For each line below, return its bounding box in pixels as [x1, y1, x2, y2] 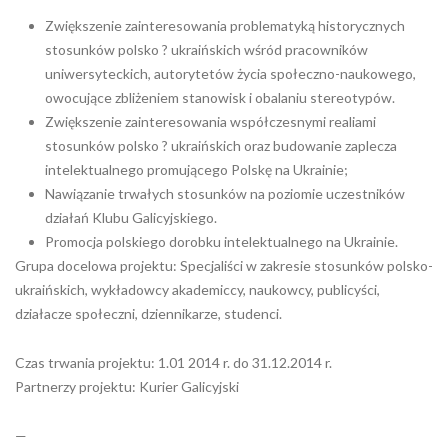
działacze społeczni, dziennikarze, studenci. [15, 305, 282, 322]
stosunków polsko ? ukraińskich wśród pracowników [45, 41, 368, 58]
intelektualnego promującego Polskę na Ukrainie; [45, 161, 348, 178]
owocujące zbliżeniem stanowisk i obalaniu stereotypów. [45, 89, 395, 106]
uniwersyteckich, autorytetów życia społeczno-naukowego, [45, 65, 416, 82]
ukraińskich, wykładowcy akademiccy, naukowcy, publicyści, [15, 281, 383, 298]
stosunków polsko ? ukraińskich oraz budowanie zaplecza [45, 137, 397, 154]
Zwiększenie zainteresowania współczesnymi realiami [45, 113, 376, 130]
